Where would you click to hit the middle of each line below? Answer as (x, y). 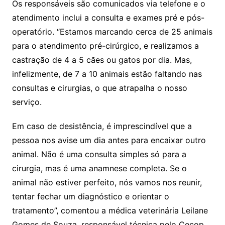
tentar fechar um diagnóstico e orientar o (90, 196)
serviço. (27, 102)
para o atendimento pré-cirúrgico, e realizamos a (105, 46)
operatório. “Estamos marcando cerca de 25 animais (112, 32)
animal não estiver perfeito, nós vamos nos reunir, (107, 182)
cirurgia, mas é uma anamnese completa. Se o (99, 168)
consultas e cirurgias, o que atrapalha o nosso (99, 88)
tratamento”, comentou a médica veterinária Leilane (110, 210)
